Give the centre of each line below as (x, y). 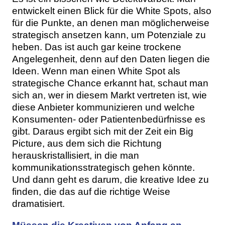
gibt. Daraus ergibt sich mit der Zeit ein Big (103, 131)
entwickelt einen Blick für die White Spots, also (112, 11)
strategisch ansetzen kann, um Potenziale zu (109, 35)
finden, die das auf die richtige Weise (91, 191)
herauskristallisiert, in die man (76, 155)
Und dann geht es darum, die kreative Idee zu (110, 179)
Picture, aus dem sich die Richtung (87, 143)
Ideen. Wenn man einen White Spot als (96, 71)
